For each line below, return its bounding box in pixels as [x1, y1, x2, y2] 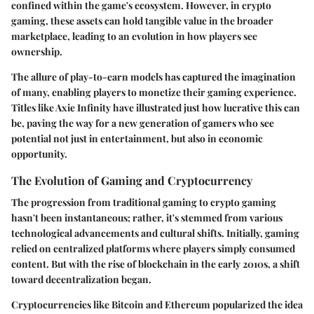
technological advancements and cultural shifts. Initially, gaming [11, 226, 299, 240]
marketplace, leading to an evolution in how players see [11, 29, 257, 43]
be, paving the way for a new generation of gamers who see [11, 116, 274, 130]
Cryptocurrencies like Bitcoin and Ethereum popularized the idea [11, 298, 303, 312]
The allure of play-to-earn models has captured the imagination [11, 70, 296, 84]
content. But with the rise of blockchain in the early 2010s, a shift [11, 257, 300, 271]
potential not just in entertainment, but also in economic [11, 132, 263, 146]
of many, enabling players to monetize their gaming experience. [11, 86, 296, 100]
